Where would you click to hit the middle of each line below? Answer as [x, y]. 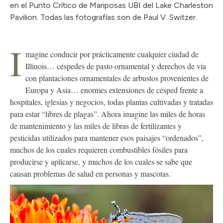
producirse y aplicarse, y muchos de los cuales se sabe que [101, 161]
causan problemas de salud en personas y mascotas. [90, 173]
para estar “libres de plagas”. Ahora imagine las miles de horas [108, 113]
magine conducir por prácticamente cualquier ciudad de [112, 54]
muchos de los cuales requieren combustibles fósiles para [99, 149]
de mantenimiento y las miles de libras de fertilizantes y [96, 125]
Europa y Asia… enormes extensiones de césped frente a [114, 90]
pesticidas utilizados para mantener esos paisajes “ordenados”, [107, 137]
